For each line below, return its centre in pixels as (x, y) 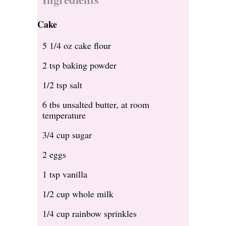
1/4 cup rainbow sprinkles (90, 214)
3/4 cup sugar (67, 135)
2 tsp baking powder (79, 65)
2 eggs (54, 155)
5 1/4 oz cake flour (77, 46)
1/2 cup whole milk (78, 194)
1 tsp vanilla (65, 174)
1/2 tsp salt (62, 85)
